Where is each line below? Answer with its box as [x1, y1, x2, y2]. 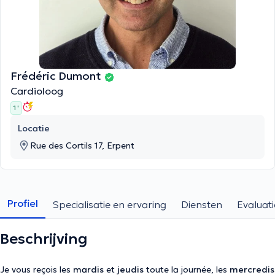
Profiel [7, 197, 38, 209]
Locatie [18, 123, 50, 134]
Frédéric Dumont [10, 69, 104, 83]
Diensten [181, 198, 222, 211]
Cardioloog [10, 85, 63, 97]
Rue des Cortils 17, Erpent [30, 140, 134, 151]
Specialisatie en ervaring [53, 198, 166, 211]
